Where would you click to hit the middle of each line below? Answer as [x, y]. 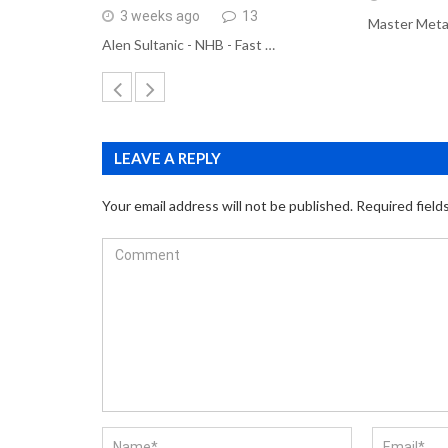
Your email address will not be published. [227, 205]
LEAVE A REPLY [167, 157]
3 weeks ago [160, 16]
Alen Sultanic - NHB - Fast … [188, 44]
